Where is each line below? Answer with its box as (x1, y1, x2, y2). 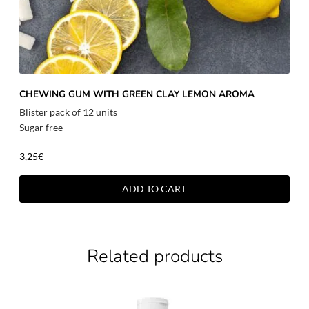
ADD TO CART (122, 182, 187, 195)
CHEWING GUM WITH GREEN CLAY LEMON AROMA (19, 88, 255, 101)
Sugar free (19, 121, 63, 134)
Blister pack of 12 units (19, 106, 117, 119)
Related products (86, 244, 223, 269)
